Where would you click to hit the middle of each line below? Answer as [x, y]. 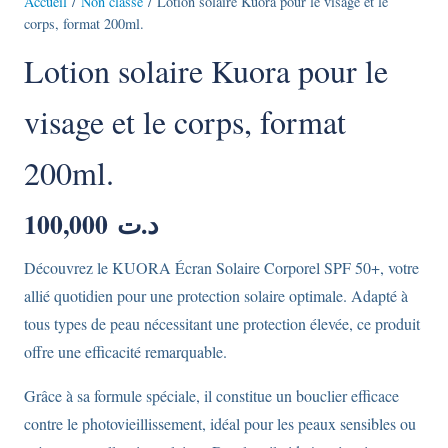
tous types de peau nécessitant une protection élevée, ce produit [222, 323]
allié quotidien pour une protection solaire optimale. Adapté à [216, 295]
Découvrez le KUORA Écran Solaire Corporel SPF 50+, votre [221, 267]
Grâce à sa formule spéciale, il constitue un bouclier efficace [211, 395]
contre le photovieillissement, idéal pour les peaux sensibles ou [220, 423]
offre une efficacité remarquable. [125, 351]
